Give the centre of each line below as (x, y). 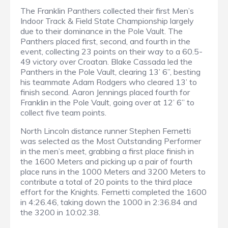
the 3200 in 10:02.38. (61, 212)
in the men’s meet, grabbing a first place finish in (107, 151)
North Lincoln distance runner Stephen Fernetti (106, 131)
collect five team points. (64, 113)
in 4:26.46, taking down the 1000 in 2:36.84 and (109, 202)
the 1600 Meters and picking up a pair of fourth (106, 162)
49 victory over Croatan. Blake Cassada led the (106, 62)
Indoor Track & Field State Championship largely (107, 21)
